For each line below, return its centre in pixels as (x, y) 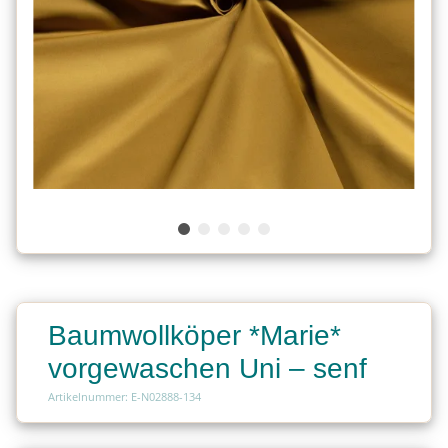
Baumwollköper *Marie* (194, 335)
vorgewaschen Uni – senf (207, 368)
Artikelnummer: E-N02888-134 (124, 396)
